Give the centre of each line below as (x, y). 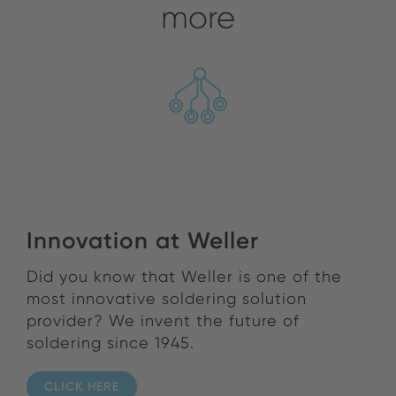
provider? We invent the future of (163, 320)
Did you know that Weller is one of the (184, 276)
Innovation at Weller (143, 240)
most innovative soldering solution (167, 298)
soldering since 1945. (110, 342)
